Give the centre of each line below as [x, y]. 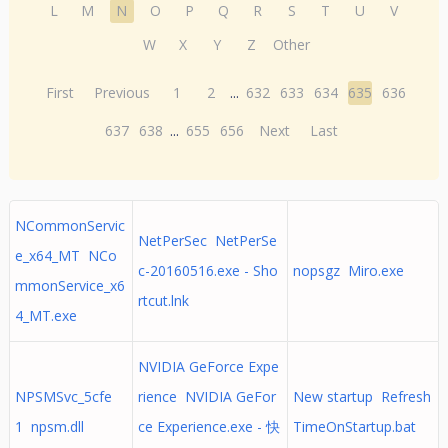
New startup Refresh [361, 396]
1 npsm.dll [49, 426]
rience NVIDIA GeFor [206, 396]
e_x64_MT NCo [65, 255]
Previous [122, 92]
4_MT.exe [45, 315]
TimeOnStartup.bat [354, 426]
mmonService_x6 [69, 285]
